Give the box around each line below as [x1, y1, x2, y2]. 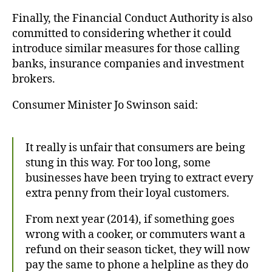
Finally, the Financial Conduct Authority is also [12, 11, 253, 25]
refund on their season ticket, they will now [25, 242, 250, 257]
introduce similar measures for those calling [12, 41, 240, 56]
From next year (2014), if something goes [25, 212, 234, 226]
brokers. [12, 72, 55, 86]
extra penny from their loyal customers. [25, 186, 229, 200]
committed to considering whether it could [12, 26, 231, 41]
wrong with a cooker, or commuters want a [25, 227, 245, 242]
